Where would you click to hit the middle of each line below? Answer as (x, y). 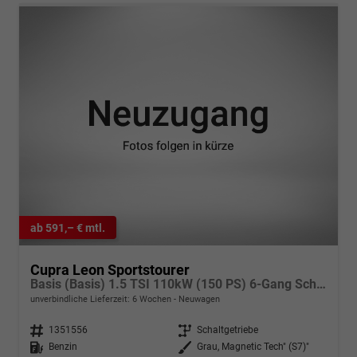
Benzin (63, 347)
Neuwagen (198, 300)
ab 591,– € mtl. (68, 228)
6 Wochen (152, 300)
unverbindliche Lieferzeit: (81, 300)
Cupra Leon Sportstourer (110, 270)
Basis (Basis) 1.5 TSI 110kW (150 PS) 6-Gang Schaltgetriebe (321, 284)
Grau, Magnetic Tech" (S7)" (253, 347)
